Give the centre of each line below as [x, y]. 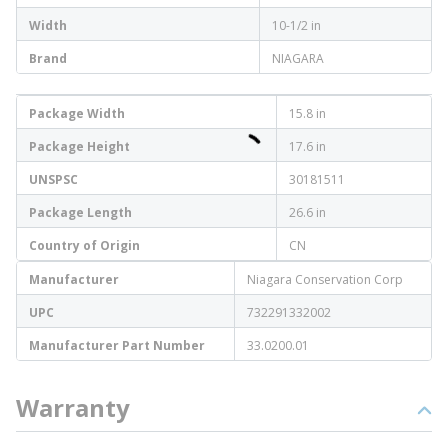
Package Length [80, 212]
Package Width [77, 113]
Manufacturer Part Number [117, 345]
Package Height [79, 146]
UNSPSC [53, 179]
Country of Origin [84, 245]
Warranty [73, 407]
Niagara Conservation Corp [325, 279]
